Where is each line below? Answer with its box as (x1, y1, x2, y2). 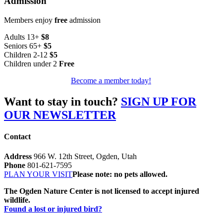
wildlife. (4, 195, 32, 204)
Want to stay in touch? (4, 95, 121, 109)
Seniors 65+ (4, 42, 44, 51)
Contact (4, 132, 31, 141)
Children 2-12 (4, 51, 50, 59)
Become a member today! (71, 76, 151, 85)
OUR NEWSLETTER (4, 109, 116, 122)
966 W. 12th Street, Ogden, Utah (32, 152, 137, 161)
